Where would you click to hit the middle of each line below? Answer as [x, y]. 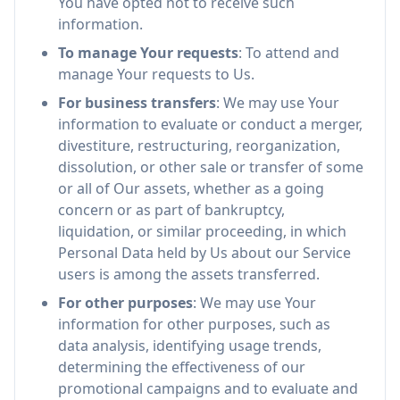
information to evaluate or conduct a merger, [210, 124]
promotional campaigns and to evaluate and [208, 388]
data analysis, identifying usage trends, [190, 346]
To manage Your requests [148, 53]
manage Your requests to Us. [156, 74]
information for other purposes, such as [194, 324]
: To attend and [289, 53]
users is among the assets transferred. [189, 274]
